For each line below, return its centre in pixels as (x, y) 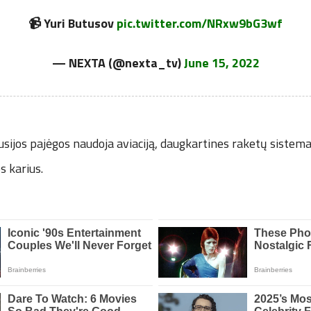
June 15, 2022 (221, 63)
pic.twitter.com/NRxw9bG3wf (200, 24)
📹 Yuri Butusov (73, 24)
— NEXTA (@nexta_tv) (118, 63)
